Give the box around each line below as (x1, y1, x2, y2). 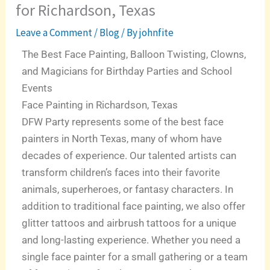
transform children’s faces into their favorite (22, 166, 221, 178)
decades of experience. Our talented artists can (22, 149, 237, 162)
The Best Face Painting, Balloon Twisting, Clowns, (22, 48, 246, 60)
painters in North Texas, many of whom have (22, 132, 222, 145)
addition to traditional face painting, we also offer (22, 199, 246, 212)
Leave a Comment (16, 25, 93, 39)
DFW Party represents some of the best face (22, 115, 224, 128)
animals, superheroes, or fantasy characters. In (22, 183, 234, 195)
